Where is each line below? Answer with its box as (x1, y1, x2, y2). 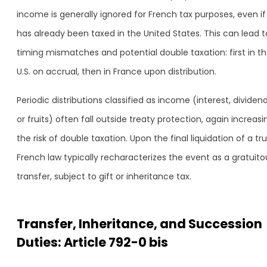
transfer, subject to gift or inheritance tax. (17, 170, 191, 182)
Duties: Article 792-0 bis (17, 234, 168, 251)
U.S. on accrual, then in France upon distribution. (17, 66, 216, 77)
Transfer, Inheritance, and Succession (17, 215, 262, 232)
